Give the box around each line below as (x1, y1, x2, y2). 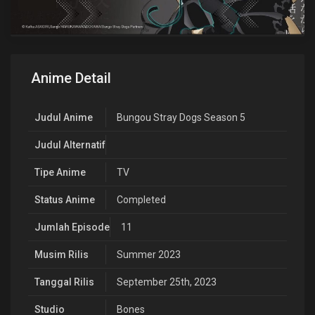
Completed (117, 194, 166, 206)
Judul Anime (34, 112, 93, 124)
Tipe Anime (34, 167, 86, 179)
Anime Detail (31, 70, 111, 87)
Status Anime (34, 194, 95, 206)
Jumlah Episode (34, 221, 110, 233)
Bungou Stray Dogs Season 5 (117, 112, 245, 124)
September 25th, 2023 (117, 276, 217, 288)
